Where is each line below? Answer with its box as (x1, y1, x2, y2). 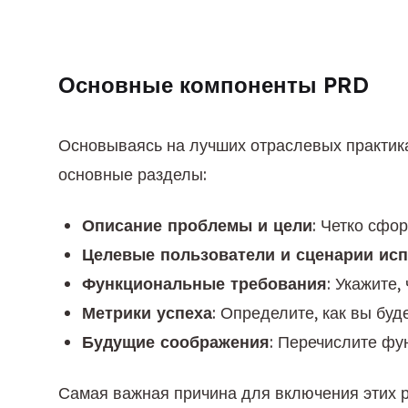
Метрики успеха (82, 302, 212, 323)
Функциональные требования (82, 273, 327, 294)
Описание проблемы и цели (82, 215, 312, 236)
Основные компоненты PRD (58, 71, 369, 98)
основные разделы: (58, 164, 207, 185)
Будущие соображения (82, 331, 270, 352)
